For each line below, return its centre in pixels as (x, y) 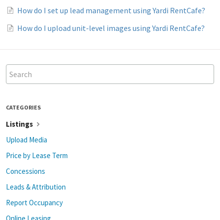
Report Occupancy (34, 202)
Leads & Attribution (36, 187)
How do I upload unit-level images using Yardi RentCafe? (111, 28)
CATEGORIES (23, 107)
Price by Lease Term (37, 155)
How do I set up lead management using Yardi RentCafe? (111, 10)
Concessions (26, 171)
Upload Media (27, 139)
